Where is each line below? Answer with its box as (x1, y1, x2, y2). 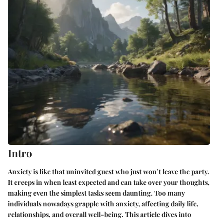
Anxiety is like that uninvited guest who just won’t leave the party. (8, 166, 209, 176)
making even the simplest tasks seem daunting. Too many (8, 188, 185, 198)
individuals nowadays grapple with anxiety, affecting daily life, (8, 199, 199, 208)
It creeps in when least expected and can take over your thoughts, (8, 177, 210, 187)
